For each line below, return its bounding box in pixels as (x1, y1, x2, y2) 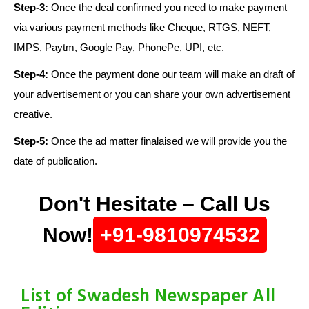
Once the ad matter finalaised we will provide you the (48, 135, 287, 148)
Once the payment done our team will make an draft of (48, 68, 295, 81)
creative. (14, 108, 52, 121)
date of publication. (14, 155, 97, 168)
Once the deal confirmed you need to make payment (48, 1, 287, 14)
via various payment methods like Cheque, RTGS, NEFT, (14, 21, 271, 34)
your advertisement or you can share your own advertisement (14, 88, 290, 101)
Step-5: (14, 135, 48, 148)
